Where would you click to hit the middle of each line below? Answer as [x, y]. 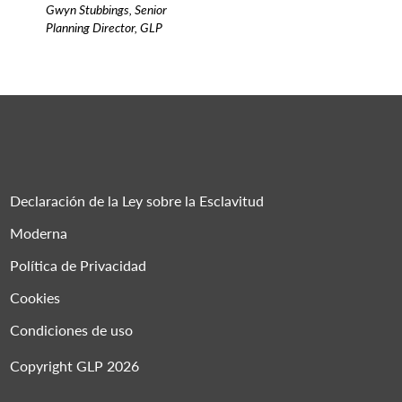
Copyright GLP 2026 [75, 366]
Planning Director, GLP [105, 27]
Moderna [39, 233]
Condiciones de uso [72, 330]
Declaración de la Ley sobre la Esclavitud [137, 201]
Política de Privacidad [79, 266]
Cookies [35, 298]
